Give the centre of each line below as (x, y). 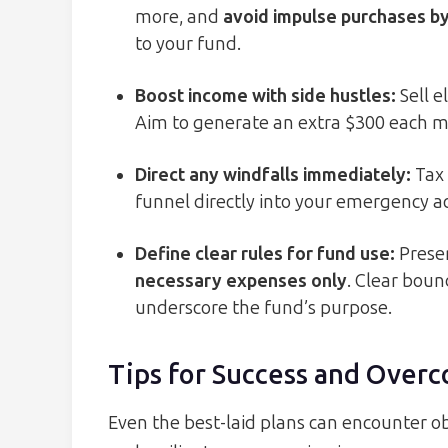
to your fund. (188, 44)
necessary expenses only (241, 281)
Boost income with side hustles (263, 96)
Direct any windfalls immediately (270, 175)
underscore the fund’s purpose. (263, 308)
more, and (179, 17)
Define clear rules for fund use (262, 254)
